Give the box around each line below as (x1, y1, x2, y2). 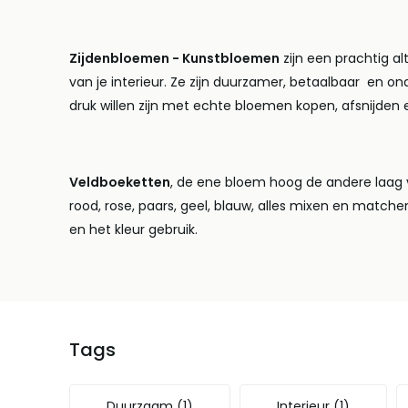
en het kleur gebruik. (68, 220, 198, 239)
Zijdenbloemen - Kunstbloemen (68, 49, 280, 67)
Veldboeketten (68, 173, 170, 191)
